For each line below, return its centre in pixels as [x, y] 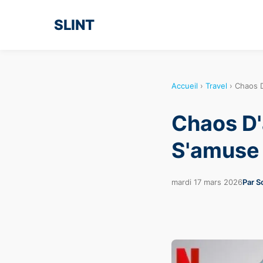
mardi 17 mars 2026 [207, 182]
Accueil [185, 86]
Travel [216, 86]
